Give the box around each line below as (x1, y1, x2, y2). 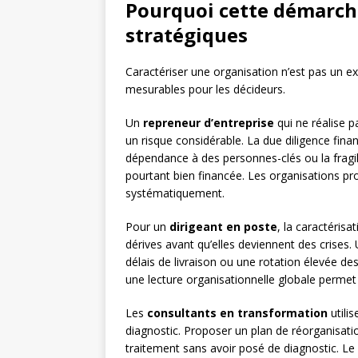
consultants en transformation (147, 305, 328, 321)
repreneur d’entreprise (143, 115, 274, 131)
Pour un (125, 219, 169, 235)
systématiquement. (125, 185, 225, 201)
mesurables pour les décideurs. (125, 82, 285, 97)
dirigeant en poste (169, 219, 277, 235)
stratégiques (125, 22, 248, 49)
